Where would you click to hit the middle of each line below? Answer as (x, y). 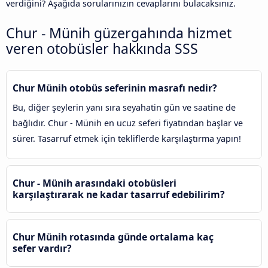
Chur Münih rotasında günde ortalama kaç (113, 237)
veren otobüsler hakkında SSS (102, 48)
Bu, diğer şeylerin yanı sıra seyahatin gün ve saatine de (124, 108)
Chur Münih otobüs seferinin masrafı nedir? (115, 88)
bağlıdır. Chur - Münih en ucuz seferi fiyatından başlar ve (128, 123)
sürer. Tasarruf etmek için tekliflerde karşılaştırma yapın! (127, 139)
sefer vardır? (42, 249)
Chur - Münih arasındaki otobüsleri (95, 183)
